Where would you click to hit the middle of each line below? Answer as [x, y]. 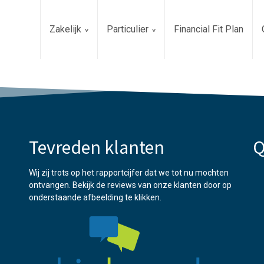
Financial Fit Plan [209, 29]
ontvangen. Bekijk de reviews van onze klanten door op [130, 185]
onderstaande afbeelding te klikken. [95, 197]
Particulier [128, 29]
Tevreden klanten [97, 146]
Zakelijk [65, 29]
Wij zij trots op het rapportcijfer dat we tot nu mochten [129, 173]
